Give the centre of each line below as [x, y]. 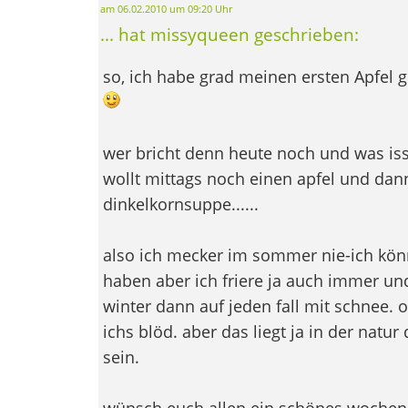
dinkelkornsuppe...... [180, 204]
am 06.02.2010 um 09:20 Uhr [166, 9]
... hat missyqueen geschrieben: [229, 34]
